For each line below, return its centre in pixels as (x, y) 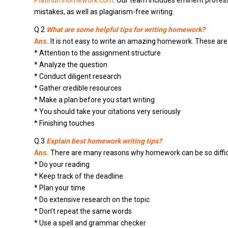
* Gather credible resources (78, 88)
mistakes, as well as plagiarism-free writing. (104, 12)
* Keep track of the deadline (79, 176)
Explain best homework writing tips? (104, 141)
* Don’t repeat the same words (83, 211)
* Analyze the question (71, 65)
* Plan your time (60, 188)
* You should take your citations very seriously (107, 112)
